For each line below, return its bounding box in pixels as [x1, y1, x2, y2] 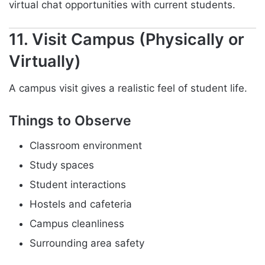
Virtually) [9, 51, 81, 71]
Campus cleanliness [30, 217, 124, 230]
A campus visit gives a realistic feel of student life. [9, 82, 247, 95]
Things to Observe [9, 112, 131, 130]
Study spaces [30, 159, 94, 171]
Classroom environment [30, 139, 142, 151]
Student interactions [30, 178, 126, 190]
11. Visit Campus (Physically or [9, 29, 244, 49]
